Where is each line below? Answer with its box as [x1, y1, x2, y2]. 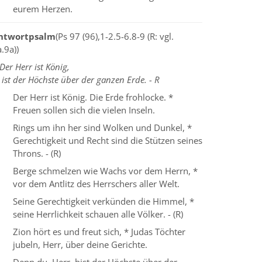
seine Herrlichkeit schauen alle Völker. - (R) [13, 208, 183, 220]
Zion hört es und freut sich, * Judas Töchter [13, 226, 185, 238]
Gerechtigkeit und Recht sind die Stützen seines [13, 135, 202, 147]
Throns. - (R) [13, 147, 61, 160]
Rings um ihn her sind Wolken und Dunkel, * [13, 122, 192, 134]
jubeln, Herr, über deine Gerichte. [13, 239, 147, 251]
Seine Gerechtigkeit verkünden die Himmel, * [13, 195, 194, 208]
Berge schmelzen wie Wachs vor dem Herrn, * [13, 165, 198, 177]
